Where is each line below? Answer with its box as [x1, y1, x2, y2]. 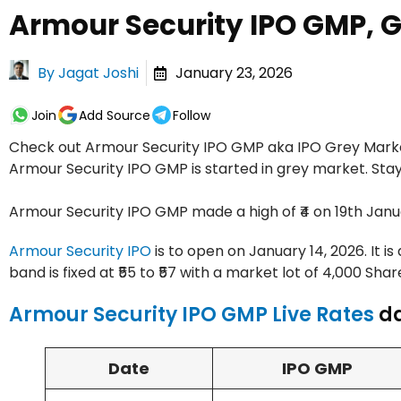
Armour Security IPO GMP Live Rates [9, 301, 374, 329]
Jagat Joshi [58, 62, 139, 83]
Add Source [79, 106, 150, 124]
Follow [173, 106, 210, 124]
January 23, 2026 [175, 62, 293, 83]
